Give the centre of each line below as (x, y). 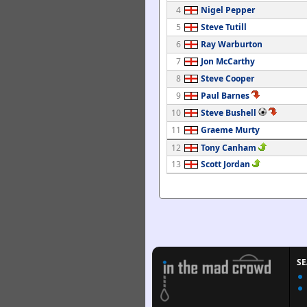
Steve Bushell (229, 113)
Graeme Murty (230, 130)
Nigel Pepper (228, 10)
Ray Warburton (232, 44)
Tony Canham (229, 148)
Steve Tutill (224, 27)
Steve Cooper (228, 78)
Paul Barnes (225, 96)
